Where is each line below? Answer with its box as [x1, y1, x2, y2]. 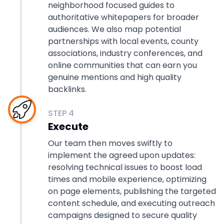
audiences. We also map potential [48, 23, 181, 35]
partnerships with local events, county [48, 35, 198, 47]
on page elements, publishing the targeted [48, 185, 216, 197]
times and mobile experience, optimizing [48, 173, 206, 185]
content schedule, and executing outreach [48, 197, 215, 209]
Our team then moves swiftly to [48, 137, 172, 149]
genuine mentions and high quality [48, 71, 181, 83]
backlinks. [48, 83, 86, 95]
